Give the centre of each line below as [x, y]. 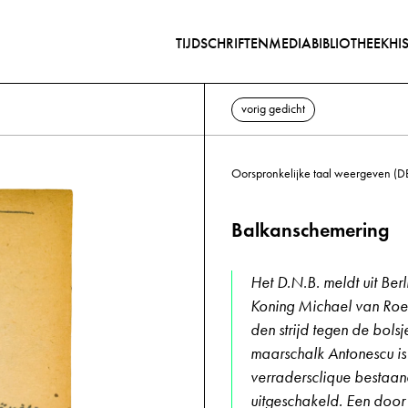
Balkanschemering [311, 230]
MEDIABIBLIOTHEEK [329, 43]
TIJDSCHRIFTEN [222, 43]
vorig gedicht [273, 108]
